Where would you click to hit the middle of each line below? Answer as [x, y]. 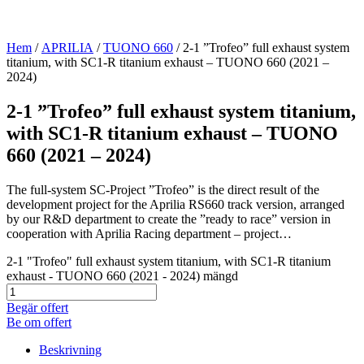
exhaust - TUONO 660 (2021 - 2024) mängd [122, 275]
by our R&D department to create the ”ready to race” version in [169, 219]
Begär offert [37, 307]
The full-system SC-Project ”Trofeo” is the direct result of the [163, 189]
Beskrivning [70, 349]
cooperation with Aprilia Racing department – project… [149, 233]
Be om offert [39, 322]
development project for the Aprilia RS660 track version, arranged [175, 204]
